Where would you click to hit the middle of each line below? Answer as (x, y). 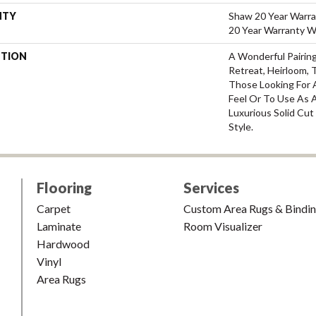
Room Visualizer (223, 226)
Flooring (64, 187)
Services (211, 187)
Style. (241, 126)
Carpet (54, 208)
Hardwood (63, 243)
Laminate (59, 226)
